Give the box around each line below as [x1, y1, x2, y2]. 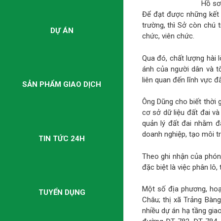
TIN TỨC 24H [38, 134, 85, 143]
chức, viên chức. [142, 32, 194, 41]
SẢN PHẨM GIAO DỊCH [22, 80, 101, 89]
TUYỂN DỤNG [38, 188, 85, 197]
